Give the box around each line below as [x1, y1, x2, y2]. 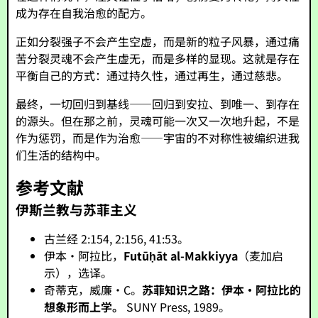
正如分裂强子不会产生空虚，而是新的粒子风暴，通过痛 [16, 33, 300, 50]
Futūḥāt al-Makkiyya [124, 247, 238, 264]
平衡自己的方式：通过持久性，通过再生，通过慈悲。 [16, 67, 289, 84]
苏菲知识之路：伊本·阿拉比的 [142, 281, 302, 298]
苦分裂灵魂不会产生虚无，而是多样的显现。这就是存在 [16, 50, 300, 67]
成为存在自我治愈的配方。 [16, 4, 153, 21]
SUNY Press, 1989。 [124, 298, 231, 315]
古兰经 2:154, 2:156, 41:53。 [44, 230, 190, 247]
